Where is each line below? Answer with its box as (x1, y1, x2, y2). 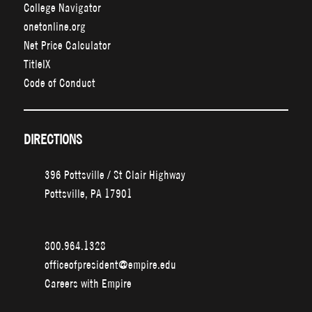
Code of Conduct (23, 75, 95, 91)
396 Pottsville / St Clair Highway (44, 167, 185, 182)
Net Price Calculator (23, 38, 111, 53)
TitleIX (23, 56, 51, 72)
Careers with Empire (44, 276, 132, 291)
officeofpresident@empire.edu (44, 257, 176, 272)
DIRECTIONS (23, 131, 82, 148)
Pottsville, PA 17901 (44, 186, 132, 201)
